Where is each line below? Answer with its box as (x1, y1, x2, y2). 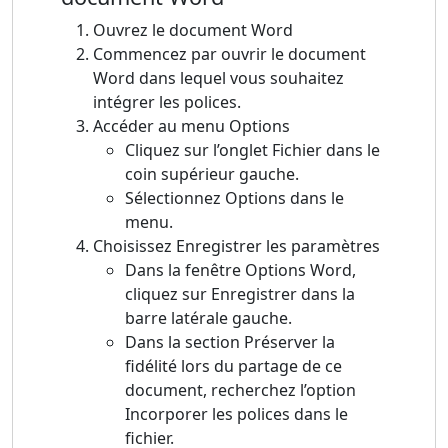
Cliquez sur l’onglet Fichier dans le (125, 139, 380, 162)
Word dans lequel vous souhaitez (93, 67, 344, 90)
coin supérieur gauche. (125, 163, 299, 186)
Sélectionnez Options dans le (125, 187, 344, 210)
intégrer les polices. (93, 91, 241, 114)
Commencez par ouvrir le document (93, 43, 366, 66)
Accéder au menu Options (93, 115, 290, 138)
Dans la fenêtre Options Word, (125, 259, 356, 282)
